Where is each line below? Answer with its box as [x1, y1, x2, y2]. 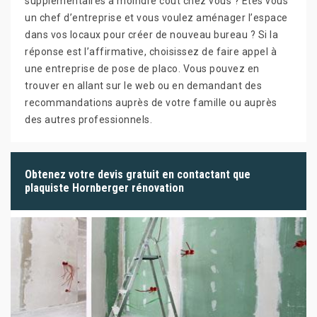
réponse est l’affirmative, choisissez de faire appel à [25, 45, 277, 57]
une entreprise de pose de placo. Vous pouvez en [25, 62, 260, 74]
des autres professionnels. [25, 113, 152, 125]
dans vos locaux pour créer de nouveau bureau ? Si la [25, 28, 278, 40]
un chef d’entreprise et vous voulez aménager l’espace [25, 11, 288, 23]
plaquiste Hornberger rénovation [25, 180, 184, 195]
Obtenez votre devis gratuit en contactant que [25, 167, 250, 181]
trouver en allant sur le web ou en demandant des [25, 79, 262, 91]
